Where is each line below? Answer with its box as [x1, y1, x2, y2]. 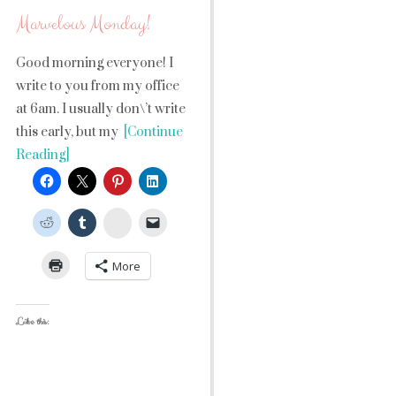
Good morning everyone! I [16, 55, 173, 72]
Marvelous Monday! [16, 11, 150, 38]
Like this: [16, 315, 49, 329]
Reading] [16, 147, 70, 164]
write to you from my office [16, 78, 179, 95]
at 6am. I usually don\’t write [16, 101, 186, 118]
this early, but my [16, 124, 118, 141]
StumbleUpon [124, 212, 198, 228]
